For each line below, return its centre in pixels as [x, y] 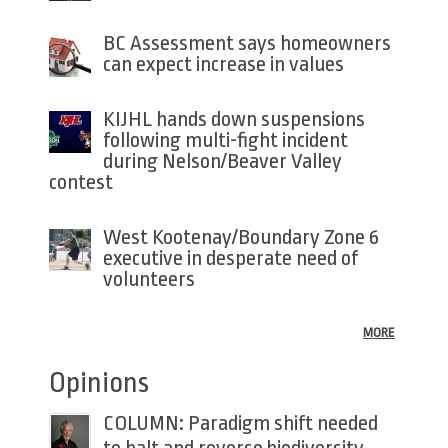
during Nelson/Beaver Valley [222, 161]
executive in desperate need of [230, 258]
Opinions [98, 383]
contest [80, 182]
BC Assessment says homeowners [246, 43]
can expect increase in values [223, 64]
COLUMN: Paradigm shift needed [240, 423]
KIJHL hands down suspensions [233, 119]
